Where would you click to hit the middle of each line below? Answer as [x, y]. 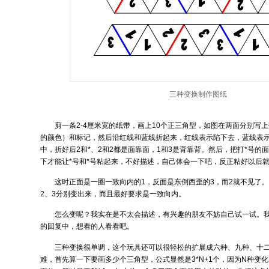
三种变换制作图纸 [198, 93]
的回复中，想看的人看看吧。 [87, 227]
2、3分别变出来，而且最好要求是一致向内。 [113, 194]
